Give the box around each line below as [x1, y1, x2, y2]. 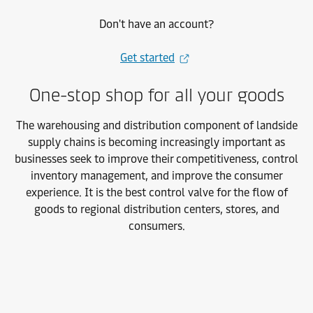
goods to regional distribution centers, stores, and [34, 202, 279, 216]
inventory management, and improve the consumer [30, 168, 283, 182]
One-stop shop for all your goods [29, 83, 284, 106]
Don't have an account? [99, 17, 214, 31]
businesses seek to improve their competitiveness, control [15, 152, 298, 166]
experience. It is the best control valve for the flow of [25, 185, 288, 199]
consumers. [128, 219, 185, 233]
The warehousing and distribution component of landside [15, 118, 298, 132]
